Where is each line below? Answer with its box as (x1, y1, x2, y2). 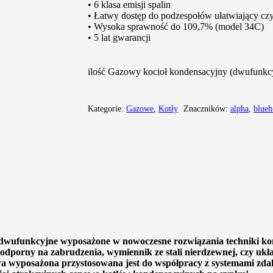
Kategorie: (88, 104, 127, 114)
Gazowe (126, 104, 154, 114)
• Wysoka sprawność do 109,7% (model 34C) (88, 21, 264, 32)
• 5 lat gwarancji (88, 32, 151, 43)
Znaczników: (183, 104, 231, 114)
